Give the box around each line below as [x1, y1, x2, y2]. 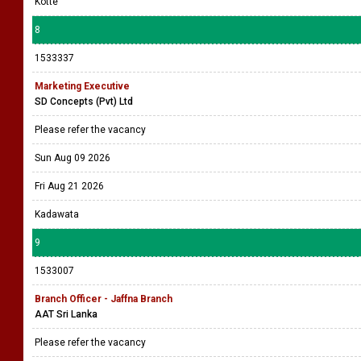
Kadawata [35, 209, 79, 220]
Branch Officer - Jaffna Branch [35, 293, 172, 305]
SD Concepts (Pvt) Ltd [35, 96, 133, 107]
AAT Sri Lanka [35, 309, 98, 320]
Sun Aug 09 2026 [35, 152, 110, 164]
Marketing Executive [35, 81, 130, 92]
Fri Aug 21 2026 [35, 180, 104, 192]
